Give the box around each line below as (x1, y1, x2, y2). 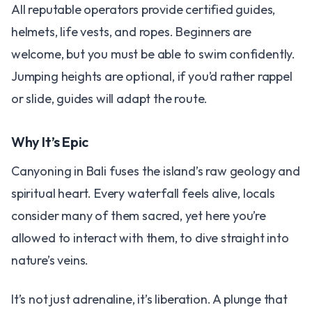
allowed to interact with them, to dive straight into (11, 230, 289, 246)
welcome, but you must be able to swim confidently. (11, 46, 296, 62)
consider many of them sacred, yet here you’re (11, 208, 266, 224)
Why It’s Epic (11, 133, 88, 150)
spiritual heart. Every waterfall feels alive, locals (11, 185, 275, 201)
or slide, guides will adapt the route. (11, 91, 208, 107)
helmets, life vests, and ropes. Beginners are (11, 24, 251, 40)
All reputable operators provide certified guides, (11, 1, 276, 17)
